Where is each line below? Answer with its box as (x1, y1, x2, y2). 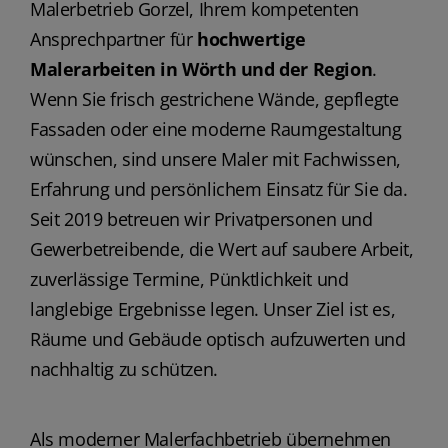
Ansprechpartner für (29, 26, 197, 51)
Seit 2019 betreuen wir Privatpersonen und (29, 206, 373, 231)
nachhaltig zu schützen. (29, 356, 218, 381)
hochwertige (197, 26, 306, 51)
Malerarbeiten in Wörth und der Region (29, 56, 373, 81)
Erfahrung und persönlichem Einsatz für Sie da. (29, 176, 408, 201)
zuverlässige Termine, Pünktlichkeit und (29, 266, 349, 291)
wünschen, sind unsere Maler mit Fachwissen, (29, 146, 401, 171)
